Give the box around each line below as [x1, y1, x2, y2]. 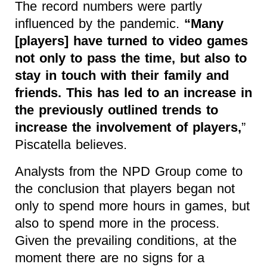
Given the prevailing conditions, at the [15, 232, 237, 248]
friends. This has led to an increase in [15, 85, 252, 100]
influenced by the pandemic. [15, 15, 184, 31]
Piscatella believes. [15, 136, 127, 152]
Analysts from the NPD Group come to [15, 163, 243, 179]
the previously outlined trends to [15, 102, 218, 117]
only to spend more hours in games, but [15, 198, 250, 213]
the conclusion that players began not [15, 181, 235, 196]
